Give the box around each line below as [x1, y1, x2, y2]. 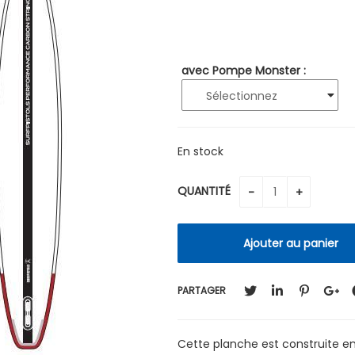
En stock [177, 143, 223, 159]
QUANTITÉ [177, 183, 234, 200]
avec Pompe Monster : [181, 62, 306, 78]
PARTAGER [177, 284, 226, 298]
